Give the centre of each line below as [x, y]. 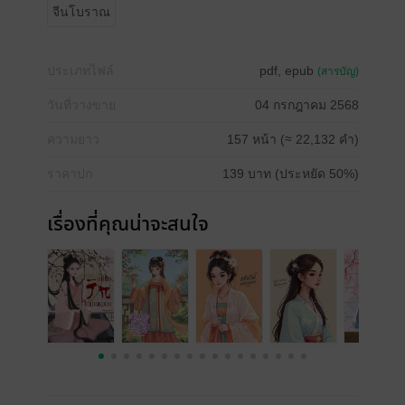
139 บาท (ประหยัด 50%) [290, 174]
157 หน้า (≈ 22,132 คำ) [292, 139]
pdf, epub [288, 71]
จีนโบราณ [81, 12]
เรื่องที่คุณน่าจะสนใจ [127, 225]
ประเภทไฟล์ [80, 71]
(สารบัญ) [338, 71]
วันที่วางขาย [81, 105]
